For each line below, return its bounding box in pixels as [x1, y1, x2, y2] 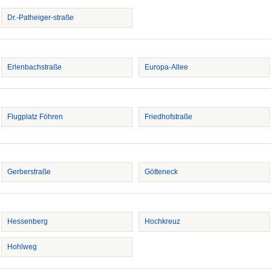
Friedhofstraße [145, 113, 192, 121]
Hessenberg [7, 217, 48, 226]
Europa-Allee [145, 63, 188, 71]
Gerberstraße [7, 168, 51, 176]
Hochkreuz [145, 217, 180, 226]
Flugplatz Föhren [7, 113, 63, 121]
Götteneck [145, 168, 178, 176]
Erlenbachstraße [7, 63, 62, 71]
